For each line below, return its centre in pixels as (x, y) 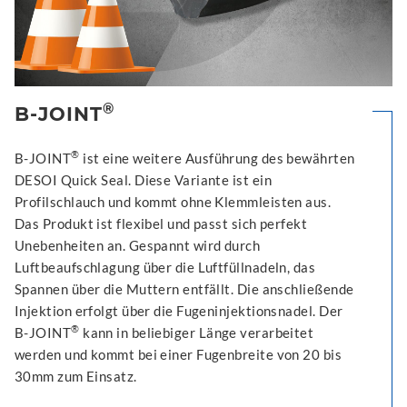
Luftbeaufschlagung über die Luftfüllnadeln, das (165, 267)
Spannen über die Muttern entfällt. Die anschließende (184, 288)
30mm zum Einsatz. (76, 376)
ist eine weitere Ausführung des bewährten (217, 158)
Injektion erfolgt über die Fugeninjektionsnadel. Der (179, 310)
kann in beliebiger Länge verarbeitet (197, 332)
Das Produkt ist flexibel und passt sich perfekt (161, 223)
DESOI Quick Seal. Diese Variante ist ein (143, 179)
